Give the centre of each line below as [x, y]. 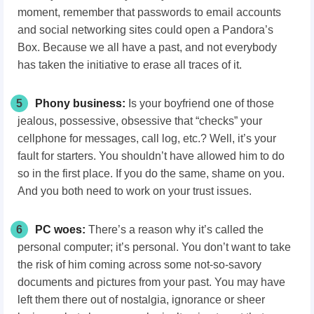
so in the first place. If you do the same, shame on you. [151, 173]
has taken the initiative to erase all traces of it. [130, 64]
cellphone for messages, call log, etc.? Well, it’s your [147, 138]
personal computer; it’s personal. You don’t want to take [154, 247]
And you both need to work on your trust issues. [135, 191]
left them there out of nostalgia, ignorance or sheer [141, 299]
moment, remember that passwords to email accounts [149, 12]
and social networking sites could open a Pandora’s [145, 29]
